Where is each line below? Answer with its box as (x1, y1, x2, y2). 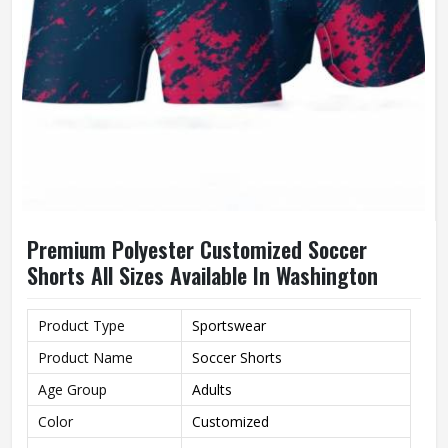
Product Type (38, 316, 125, 335)
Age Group (38, 380, 107, 399)
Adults (192, 380, 232, 399)
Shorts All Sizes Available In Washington (27, 259, 378, 291)
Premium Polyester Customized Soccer (27, 233, 367, 265)
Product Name (38, 348, 133, 367)
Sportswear (192, 316, 266, 335)
